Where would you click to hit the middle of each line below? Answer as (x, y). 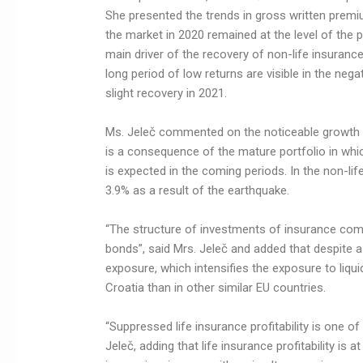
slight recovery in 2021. (167, 94)
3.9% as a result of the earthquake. (198, 191)
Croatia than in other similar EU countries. (216, 288)
